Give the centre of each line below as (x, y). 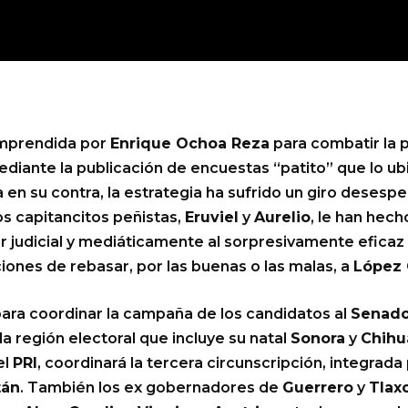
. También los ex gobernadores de (151, 388)
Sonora (318, 339)
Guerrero (318, 388)
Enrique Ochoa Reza (190, 144)
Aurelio (282, 218)
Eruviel (212, 218)
